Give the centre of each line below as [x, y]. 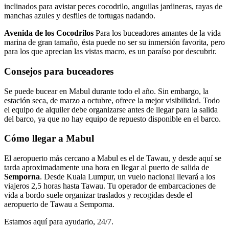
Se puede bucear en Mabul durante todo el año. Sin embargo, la [106, 91]
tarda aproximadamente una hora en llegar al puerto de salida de [107, 168]
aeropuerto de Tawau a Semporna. [59, 204]
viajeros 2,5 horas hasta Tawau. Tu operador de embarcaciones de [110, 186]
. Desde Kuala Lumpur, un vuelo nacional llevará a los [128, 177]
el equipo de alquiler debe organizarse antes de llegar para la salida [111, 109]
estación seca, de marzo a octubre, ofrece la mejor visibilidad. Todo [112, 100]
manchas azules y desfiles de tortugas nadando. [80, 16]
